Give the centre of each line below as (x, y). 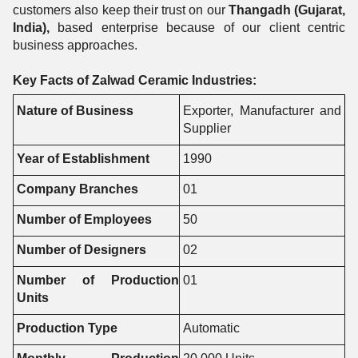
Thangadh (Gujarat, (286, 10)
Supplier (207, 128)
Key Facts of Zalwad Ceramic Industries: (135, 80)
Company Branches (77, 189)
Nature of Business (75, 111)
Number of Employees (84, 219)
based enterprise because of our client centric (197, 28)
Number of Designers (81, 250)
